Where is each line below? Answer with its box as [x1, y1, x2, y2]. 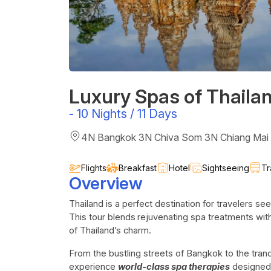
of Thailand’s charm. [69, 225, 151, 236]
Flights [81, 163, 106, 173]
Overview [69, 173, 143, 194]
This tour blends [69, 212, 135, 223]
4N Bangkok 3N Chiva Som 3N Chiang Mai [81, 131, 269, 143]
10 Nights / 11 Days [77, 106, 177, 121]
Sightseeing [202, 163, 249, 173]
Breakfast [119, 163, 157, 173]
